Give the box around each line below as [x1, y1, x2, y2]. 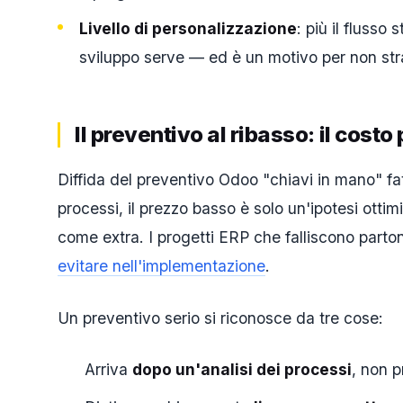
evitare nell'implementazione [58, 256, 265, 276]
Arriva [85, 360, 132, 380]
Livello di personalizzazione [79, 19, 297, 39]
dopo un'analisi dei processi [132, 360, 352, 380]
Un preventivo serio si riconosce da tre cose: [58, 308, 383, 327]
